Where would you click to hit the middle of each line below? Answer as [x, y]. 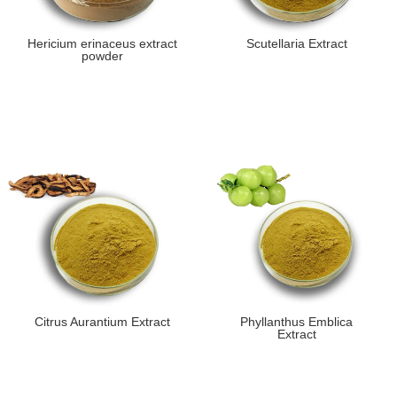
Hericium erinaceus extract [103, 44]
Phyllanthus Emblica [297, 322]
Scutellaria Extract [296, 44]
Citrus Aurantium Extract [103, 322]
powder [103, 56]
